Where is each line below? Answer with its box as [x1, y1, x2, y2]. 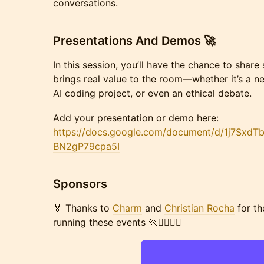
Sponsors [53, 177, 107, 191]
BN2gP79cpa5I [53, 140, 120, 152]
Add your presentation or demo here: [53, 112, 219, 124]
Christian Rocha [164, 202, 235, 214]
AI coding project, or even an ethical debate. [53, 87, 252, 99]
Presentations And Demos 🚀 [53, 34, 216, 48]
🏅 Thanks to [53, 202, 113, 214]
